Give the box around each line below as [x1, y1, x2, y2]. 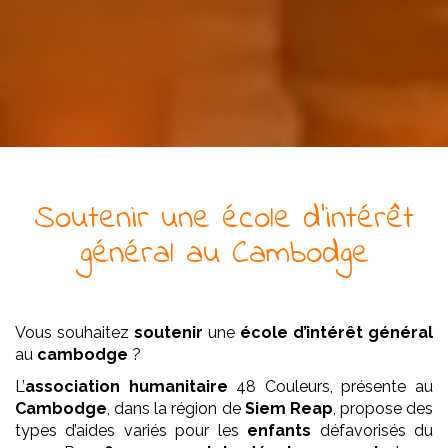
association [25, 377, 120, 397]
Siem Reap [244, 399, 333, 419]
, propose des [332, 399, 433, 419]
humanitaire [128, 377, 228, 397]
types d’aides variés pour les [15, 421, 248, 441]
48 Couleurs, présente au [227, 377, 434, 397]
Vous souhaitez [15, 323, 134, 343]
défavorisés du [311, 421, 434, 441]
